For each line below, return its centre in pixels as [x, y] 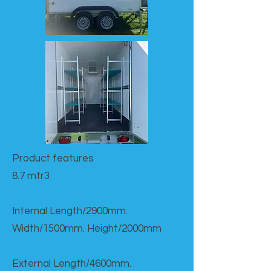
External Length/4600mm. [72, 264]
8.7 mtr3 [31, 176]
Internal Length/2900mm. [70, 211]
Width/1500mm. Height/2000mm [87, 229]
